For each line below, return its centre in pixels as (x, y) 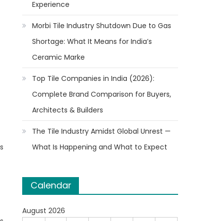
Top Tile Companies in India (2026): (93, 78)
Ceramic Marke (59, 57)
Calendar (51, 185)
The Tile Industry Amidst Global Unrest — (102, 131)
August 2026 (44, 211)
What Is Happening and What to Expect (100, 147)
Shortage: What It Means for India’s (92, 41)
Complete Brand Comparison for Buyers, (102, 94)
